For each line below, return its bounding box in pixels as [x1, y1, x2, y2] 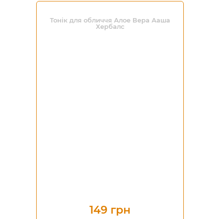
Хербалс [95, 22, 125, 30]
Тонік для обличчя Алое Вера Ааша [50, 16, 170, 24]
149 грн [89, 203, 131, 217]
